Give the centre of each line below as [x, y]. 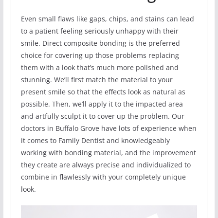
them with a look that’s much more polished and [100, 68]
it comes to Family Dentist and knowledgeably [95, 141]
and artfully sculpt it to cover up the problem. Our [102, 116]
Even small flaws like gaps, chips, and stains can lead [107, 19]
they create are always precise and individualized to [106, 165]
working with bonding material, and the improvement [108, 153]
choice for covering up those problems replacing [100, 55]
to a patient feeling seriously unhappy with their [100, 31]
